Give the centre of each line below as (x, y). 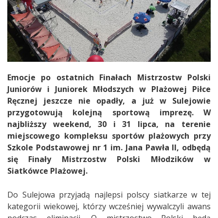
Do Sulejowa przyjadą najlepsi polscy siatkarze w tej (109, 194)
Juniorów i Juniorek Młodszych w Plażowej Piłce (109, 89)
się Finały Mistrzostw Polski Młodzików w (109, 159)
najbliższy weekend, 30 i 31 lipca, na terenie (109, 124)
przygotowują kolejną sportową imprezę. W (109, 112)
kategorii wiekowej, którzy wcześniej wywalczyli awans (109, 206)
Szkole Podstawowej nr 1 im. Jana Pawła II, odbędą (109, 147)
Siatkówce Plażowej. (47, 171)
